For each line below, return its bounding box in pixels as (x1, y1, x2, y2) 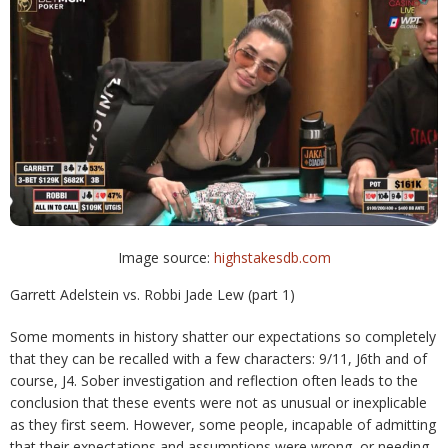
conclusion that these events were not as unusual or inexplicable (10, 393, 427, 412)
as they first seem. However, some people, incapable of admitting (10, 415, 436, 434)
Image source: (117, 248, 214, 267)
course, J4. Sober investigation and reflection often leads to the (10, 371, 418, 390)
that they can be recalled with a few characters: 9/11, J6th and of (10, 349, 427, 368)
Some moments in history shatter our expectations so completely (10, 327, 436, 346)
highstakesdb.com (213, 248, 331, 267)
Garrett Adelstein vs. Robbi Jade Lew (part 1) (10, 285, 295, 304)
